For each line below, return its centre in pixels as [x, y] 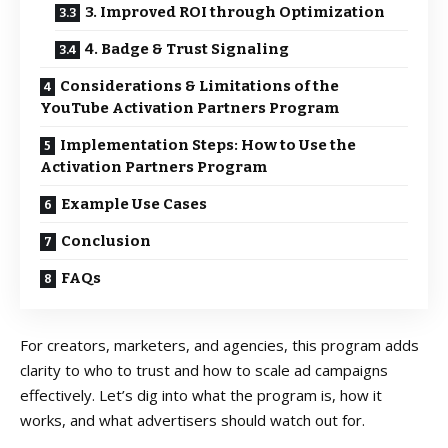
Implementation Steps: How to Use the [208, 144]
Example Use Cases [134, 203]
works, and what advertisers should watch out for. [192, 419]
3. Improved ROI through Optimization [235, 11]
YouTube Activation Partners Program [189, 107]
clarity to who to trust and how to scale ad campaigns [204, 369]
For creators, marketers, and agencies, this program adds [219, 344]
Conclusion [106, 240]
